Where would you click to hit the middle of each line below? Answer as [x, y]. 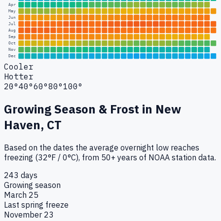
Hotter [19, 76]
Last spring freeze [36, 204]
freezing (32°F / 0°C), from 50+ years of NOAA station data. [110, 157]
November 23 [29, 214]
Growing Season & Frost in [80, 109]
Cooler [19, 66]
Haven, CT [33, 125]
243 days [21, 175]
